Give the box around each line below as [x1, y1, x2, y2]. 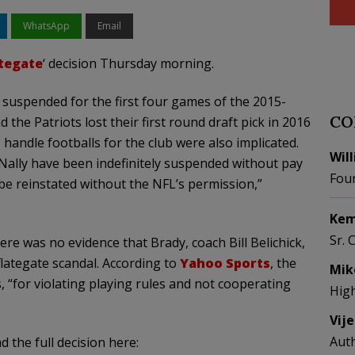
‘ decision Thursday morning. [42, 55, 214, 72]
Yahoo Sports [179, 254, 270, 272]
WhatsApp [22, 19, 70, 32]
